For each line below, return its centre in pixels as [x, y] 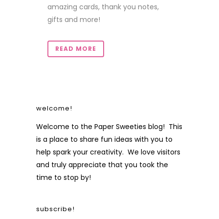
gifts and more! [74, 20]
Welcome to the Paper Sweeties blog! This [109, 127]
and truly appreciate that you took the [102, 165]
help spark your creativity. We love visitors [108, 152]
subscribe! [55, 209]
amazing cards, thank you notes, [103, 7]
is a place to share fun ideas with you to [104, 140]
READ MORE [76, 49]
